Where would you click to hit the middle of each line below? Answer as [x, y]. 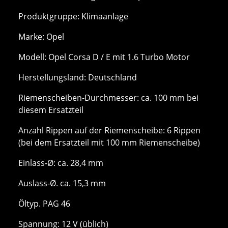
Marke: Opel [41, 36]
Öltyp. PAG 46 [44, 203]
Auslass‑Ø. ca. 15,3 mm [62, 183]
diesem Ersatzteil [51, 110]
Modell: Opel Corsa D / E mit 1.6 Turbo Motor [104, 57]
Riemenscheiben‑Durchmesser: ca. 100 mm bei [108, 97]
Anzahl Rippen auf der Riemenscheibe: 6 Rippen [109, 130]
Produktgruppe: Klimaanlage [73, 16]
